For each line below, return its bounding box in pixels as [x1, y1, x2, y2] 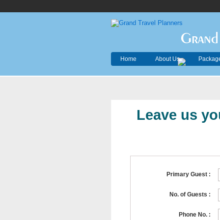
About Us [155, 55, 180, 62]
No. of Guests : [169, 191, 211, 198]
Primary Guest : [166, 171, 211, 178]
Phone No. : [178, 211, 211, 218]
